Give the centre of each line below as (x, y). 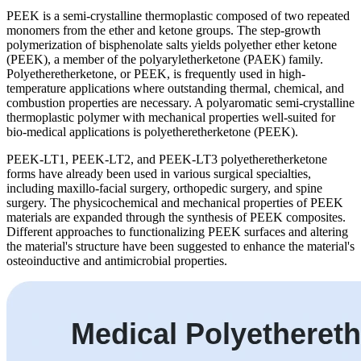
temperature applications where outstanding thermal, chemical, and (175, 88)
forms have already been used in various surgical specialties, (159, 173)
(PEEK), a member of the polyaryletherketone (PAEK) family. (165, 59)
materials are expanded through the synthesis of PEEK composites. (176, 217)
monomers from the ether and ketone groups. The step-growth (164, 30)
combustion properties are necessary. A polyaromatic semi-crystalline (180, 102)
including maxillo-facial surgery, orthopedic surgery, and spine (164, 188)
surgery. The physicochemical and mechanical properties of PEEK (175, 202)
